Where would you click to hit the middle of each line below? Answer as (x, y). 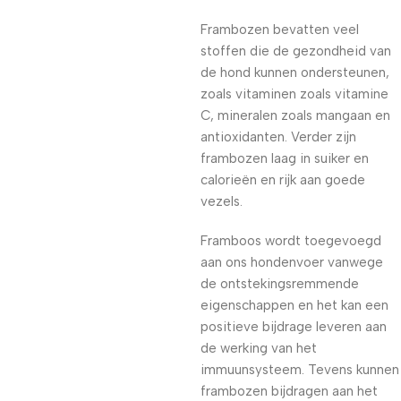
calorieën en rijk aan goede (283, 180)
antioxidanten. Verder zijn (278, 137)
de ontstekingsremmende (280, 284)
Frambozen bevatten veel (280, 30)
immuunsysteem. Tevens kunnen (300, 370)
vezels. (222, 201)
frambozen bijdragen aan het (289, 391)
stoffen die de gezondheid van (296, 51)
